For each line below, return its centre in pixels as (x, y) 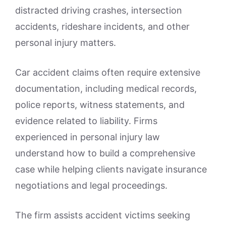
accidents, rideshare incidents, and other (102, 26)
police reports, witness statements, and (100, 104)
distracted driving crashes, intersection (99, 10)
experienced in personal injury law (88, 137)
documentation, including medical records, (106, 88)
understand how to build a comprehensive (105, 153)
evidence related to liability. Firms (86, 121)
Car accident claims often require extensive (108, 72)
